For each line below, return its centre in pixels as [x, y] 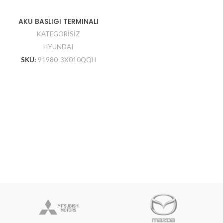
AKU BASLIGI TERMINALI [58, 21]
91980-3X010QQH [67, 60]
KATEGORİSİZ [58, 34]
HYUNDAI [58, 47]
